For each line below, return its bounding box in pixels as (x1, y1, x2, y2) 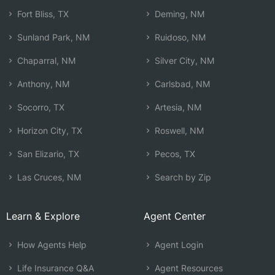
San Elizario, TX (15, 148, 79, 159)
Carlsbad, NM (152, 78, 210, 89)
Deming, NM (152, 8, 204, 19)
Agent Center (144, 209, 206, 222)
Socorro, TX (15, 101, 64, 112)
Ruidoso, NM (152, 31, 206, 42)
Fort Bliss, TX (15, 8, 69, 19)
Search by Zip (152, 171, 211, 182)
